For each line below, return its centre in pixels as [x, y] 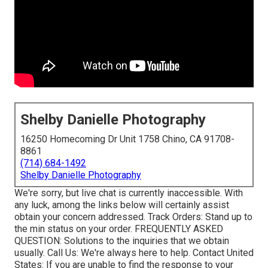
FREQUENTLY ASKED [179, 229]
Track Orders [174, 217]
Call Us [62, 253]
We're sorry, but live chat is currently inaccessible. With [129, 193]
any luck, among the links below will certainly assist [122, 205]
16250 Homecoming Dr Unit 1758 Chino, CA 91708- [127, 139]
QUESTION [37, 241]
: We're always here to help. [135, 253]
